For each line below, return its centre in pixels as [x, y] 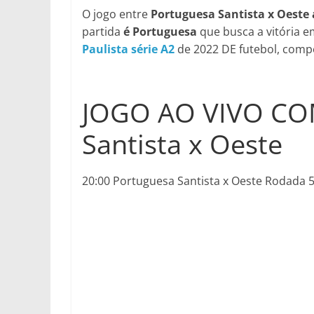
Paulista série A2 [128, 49]
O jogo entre [115, 14]
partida [103, 32]
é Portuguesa [162, 32]
